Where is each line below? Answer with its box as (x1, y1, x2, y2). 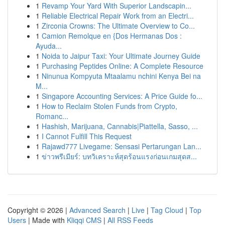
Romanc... (36, 111, 68, 121)
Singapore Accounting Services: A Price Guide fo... (42, 91, 202, 101)
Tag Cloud (151, 205, 183, 215)
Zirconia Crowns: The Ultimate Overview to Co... (42, 21, 195, 31)
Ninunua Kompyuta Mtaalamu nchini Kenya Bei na (42, 71, 201, 81)
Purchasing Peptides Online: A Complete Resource (42, 61, 203, 71)
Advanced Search (69, 205, 126, 215)
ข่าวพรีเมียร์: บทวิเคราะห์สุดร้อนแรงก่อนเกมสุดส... (42, 151, 197, 161)
